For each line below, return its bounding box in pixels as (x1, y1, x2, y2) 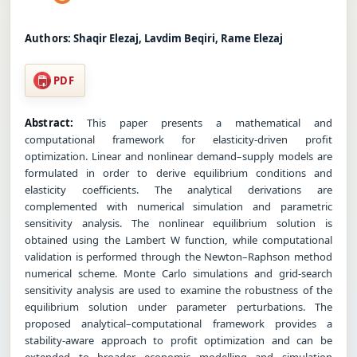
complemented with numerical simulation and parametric (25, 198, 332, 214)
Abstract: (25, 115, 74, 130)
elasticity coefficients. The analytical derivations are (25, 182, 332, 197)
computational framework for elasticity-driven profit (25, 131, 332, 147)
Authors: (25, 30, 72, 45)
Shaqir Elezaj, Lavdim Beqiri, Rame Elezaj (73, 30, 284, 45)
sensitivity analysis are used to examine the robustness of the (25, 282, 332, 297)
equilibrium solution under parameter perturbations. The (25, 299, 332, 314)
